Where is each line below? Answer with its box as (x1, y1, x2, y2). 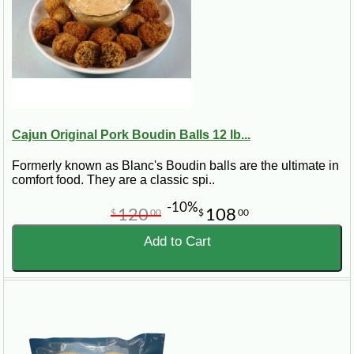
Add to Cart (143, 234, 211, 250)
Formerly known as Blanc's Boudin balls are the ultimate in (12, 159, 339, 173)
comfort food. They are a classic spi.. (12, 173, 215, 187)
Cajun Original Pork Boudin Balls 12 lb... (12, 128, 250, 142)
